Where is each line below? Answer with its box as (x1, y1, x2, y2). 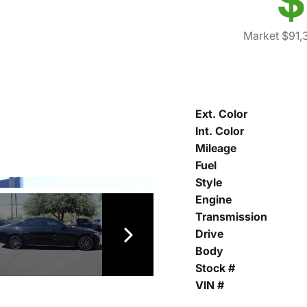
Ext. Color (195, 107, 247, 121)
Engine (195, 193, 232, 206)
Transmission (195, 210, 267, 223)
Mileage (195, 141, 236, 155)
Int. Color (195, 124, 244, 138)
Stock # (195, 261, 235, 275)
